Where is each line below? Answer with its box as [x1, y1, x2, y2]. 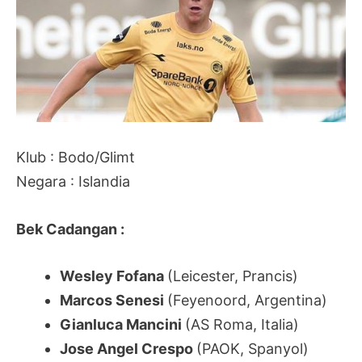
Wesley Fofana [60, 267, 167, 285]
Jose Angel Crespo [60, 340, 196, 358]
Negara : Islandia [16, 172, 130, 190]
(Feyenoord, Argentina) [167, 292, 327, 309]
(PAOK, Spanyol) [196, 340, 309, 358]
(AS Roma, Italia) [185, 316, 299, 334]
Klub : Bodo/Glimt [16, 148, 135, 166]
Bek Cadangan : [16, 220, 124, 238]
